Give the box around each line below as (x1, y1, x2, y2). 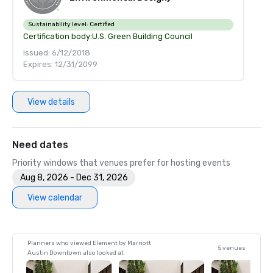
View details (27, 96, 75, 107)
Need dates (12, 139, 68, 151)
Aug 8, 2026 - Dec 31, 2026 (19, 172, 128, 183)
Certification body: (23, 32, 92, 41)
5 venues (218, 244, 246, 252)
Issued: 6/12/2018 (23, 48, 90, 57)
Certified (90, 21, 115, 28)
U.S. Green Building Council (92, 32, 193, 41)
